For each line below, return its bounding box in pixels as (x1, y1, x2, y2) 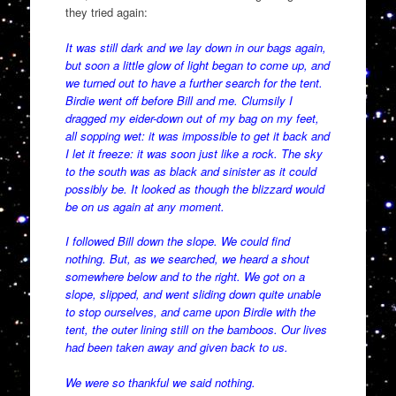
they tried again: (65, 4, 148, 21)
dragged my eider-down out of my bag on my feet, (65, 109, 319, 126)
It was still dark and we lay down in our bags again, (65, 38, 326, 56)
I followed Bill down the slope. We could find (65, 232, 290, 250)
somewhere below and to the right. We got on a (65, 268, 305, 286)
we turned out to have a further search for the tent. (65, 73, 323, 91)
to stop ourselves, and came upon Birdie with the (65, 303, 316, 321)
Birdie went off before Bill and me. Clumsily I (65, 91, 293, 109)
